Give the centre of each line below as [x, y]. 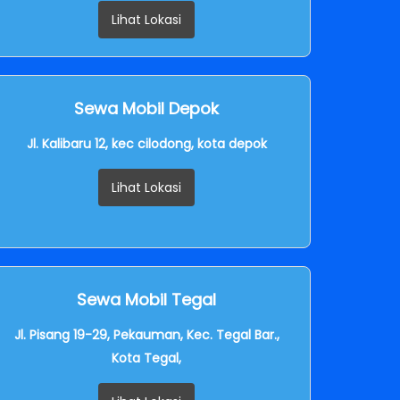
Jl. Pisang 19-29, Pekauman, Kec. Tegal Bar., [146, 334]
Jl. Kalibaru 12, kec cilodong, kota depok [146, 143]
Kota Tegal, [146, 358]
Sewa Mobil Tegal [146, 299]
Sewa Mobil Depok [146, 108]
